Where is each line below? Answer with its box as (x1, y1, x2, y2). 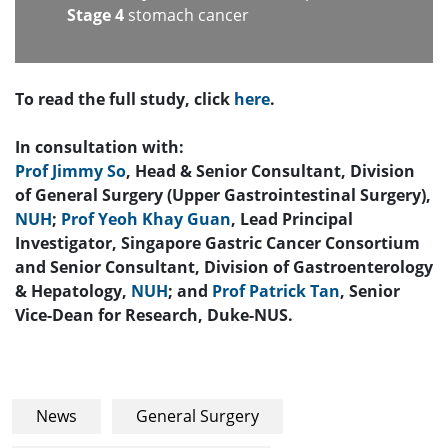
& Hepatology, (15, 279, 131, 302)
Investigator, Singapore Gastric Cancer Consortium (15, 231, 420, 254)
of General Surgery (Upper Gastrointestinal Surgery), (15, 183, 431, 206)
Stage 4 (67, 3, 128, 26)
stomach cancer (128, 3, 249, 26)
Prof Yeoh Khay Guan (61, 207, 231, 230)
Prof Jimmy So (15, 159, 126, 182)
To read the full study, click (15, 87, 234, 110)
